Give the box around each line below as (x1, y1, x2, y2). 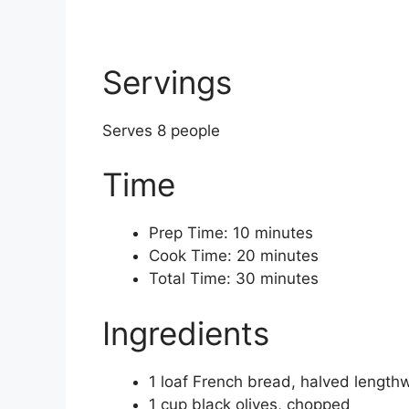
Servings (102, 62, 232, 101)
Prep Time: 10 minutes (149, 224, 313, 243)
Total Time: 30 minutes (149, 269, 319, 288)
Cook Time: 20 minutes (149, 246, 319, 266)
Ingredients (102, 313, 269, 352)
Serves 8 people (102, 121, 220, 140)
